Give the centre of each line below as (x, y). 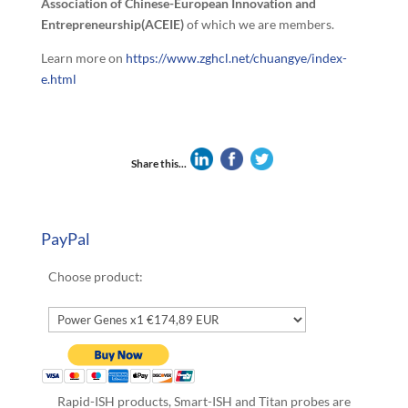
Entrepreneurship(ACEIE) (112, 24)
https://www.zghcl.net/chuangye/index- (236, 57)
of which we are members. (259, 24)
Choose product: (96, 276)
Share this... (158, 163)
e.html (58, 78)
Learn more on (83, 57)
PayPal (65, 238)
